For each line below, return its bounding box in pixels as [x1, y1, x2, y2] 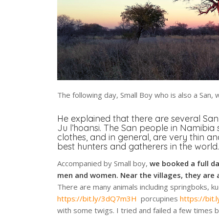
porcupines [137, 194, 180, 204]
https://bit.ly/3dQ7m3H [57, 194, 137, 204]
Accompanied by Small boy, [57, 158, 148, 169]
